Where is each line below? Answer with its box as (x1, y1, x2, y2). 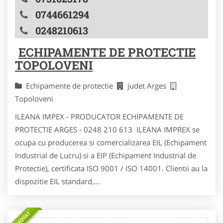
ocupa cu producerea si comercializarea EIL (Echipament (15, 137, 207, 147)
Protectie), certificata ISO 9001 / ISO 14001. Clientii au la (15, 163, 208, 173)
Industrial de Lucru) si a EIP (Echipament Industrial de (15, 150, 196, 160)
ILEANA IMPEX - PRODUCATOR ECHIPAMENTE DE (15, 111, 184, 121)
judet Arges (127, 80, 170, 91)
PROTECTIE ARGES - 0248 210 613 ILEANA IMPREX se (15, 124, 200, 134)
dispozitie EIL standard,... (15, 176, 100, 186)
